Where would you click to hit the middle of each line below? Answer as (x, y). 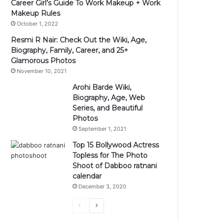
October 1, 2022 (38, 23)
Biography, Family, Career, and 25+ (70, 50)
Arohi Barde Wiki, (102, 87)
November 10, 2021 (42, 71)
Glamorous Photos (43, 60)
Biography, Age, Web (109, 97)
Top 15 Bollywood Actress (116, 145)
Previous (92, 205)
